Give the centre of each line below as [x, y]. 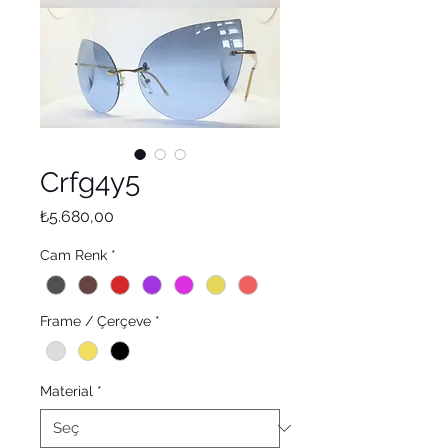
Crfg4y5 [90, 182]
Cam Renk [73, 254]
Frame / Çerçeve [95, 320]
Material [66, 390]
